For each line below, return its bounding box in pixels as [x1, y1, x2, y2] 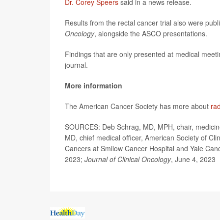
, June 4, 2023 [171, 154, 216, 164]
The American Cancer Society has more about [65, 101, 211, 111]
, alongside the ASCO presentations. [94, 28, 207, 38]
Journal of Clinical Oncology [84, 154, 171, 164]
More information [65, 80, 122, 90]
